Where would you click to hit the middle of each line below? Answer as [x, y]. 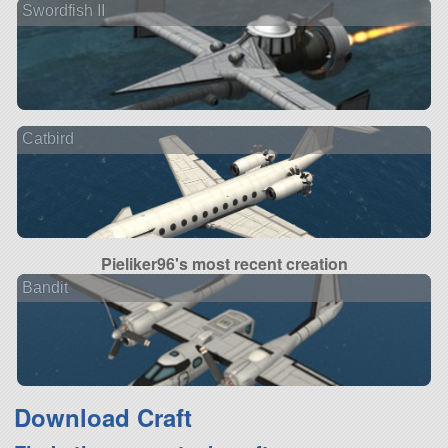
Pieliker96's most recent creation [224, 263]
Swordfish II [63, 11]
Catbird [47, 139]
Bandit [44, 287]
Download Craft [102, 417]
